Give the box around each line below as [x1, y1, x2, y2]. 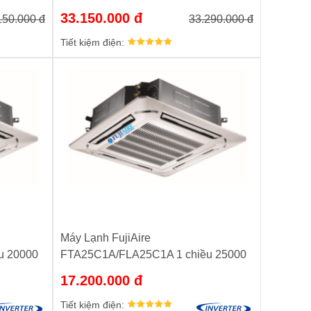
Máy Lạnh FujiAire [60, 231, 151, 244]
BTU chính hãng [60, 264, 141, 277]
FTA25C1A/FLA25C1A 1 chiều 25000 [60, 248, 246, 260]
